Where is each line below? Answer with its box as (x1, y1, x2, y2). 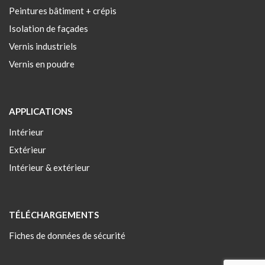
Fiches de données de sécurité (9, 230, 125, 241)
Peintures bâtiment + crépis (9, 5, 117, 17)
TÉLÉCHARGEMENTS (9, 209, 99, 221)
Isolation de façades (9, 23, 88, 34)
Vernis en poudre (9, 59, 75, 70)
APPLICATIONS (9, 106, 72, 117)
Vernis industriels (9, 41, 77, 52)
